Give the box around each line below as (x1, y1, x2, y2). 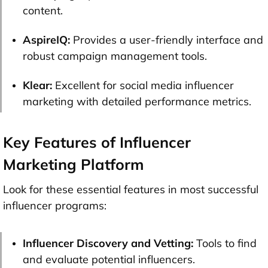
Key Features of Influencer (3, 132, 191, 151)
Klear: (23, 78, 55, 92)
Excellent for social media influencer (55, 78, 234, 92)
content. (23, 3, 63, 17)
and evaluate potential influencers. (23, 252, 195, 266)
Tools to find (196, 236, 257, 250)
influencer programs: (3, 198, 106, 212)
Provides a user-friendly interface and (70, 32, 263, 47)
